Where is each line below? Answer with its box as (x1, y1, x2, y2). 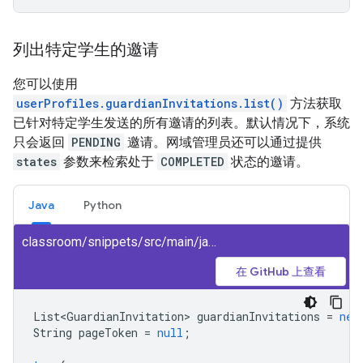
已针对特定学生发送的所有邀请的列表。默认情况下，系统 (13, 114, 350, 130)
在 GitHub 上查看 (236, 263, 326, 279)
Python (83, 197, 122, 212)
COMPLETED (160, 153, 224, 169)
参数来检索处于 (60, 153, 157, 169)
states (16, 153, 57, 169)
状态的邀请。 (228, 153, 309, 169)
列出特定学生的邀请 (13, 39, 159, 60)
